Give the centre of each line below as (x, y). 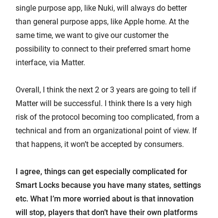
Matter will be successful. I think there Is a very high (104, 104)
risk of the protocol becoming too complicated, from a (108, 117)
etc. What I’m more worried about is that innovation (105, 199)
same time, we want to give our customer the (92, 36)
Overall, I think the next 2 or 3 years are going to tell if (106, 90)
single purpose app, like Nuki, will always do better (101, 8)
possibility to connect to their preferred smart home (103, 49)
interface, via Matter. (50, 63)
